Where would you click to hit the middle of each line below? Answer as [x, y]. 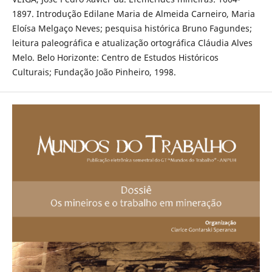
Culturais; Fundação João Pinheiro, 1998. [94, 72]
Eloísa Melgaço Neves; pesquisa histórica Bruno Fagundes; [132, 29]
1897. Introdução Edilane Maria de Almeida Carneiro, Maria [133, 14]
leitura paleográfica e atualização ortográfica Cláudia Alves [132, 43]
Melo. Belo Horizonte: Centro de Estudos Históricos [115, 58]
